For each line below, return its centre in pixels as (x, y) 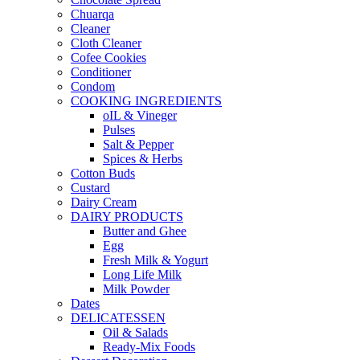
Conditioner (101, 72)
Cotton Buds (103, 174)
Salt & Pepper (138, 145)
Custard (90, 188)
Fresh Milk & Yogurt (155, 260)
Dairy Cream (104, 202)
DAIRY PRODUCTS (127, 217)
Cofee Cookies (108, 58)
